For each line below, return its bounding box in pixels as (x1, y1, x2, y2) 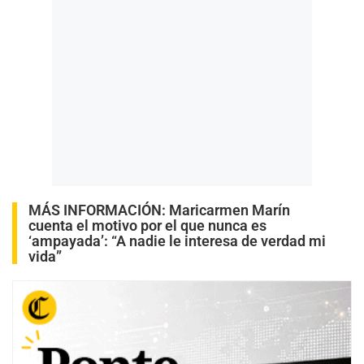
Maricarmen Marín (169, 201, 290, 219)
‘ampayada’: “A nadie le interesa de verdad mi (28, 232, 326, 250)
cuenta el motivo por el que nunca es (28, 217, 266, 235)
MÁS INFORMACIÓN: (28, 201, 169, 219)
